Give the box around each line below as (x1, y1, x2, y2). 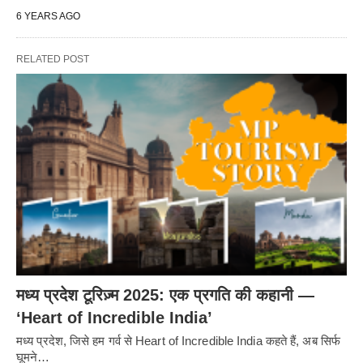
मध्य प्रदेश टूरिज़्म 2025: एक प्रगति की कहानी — (16, 285, 314, 304)
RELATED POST (16, 53, 89, 65)
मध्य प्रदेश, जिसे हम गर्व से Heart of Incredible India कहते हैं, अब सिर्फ (16, 333, 340, 348)
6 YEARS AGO (16, 11, 80, 22)
